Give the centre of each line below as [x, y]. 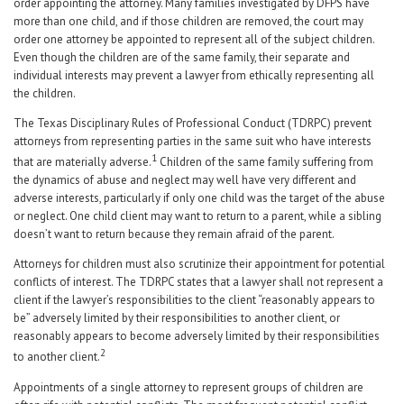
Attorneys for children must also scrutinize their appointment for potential [199, 264]
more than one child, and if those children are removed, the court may [188, 21]
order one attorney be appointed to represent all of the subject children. [194, 39]
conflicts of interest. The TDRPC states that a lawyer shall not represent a [198, 282]
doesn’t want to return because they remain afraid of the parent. [174, 234]
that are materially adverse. [83, 162]
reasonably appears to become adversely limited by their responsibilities [197, 336]
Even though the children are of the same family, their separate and [182, 57]
